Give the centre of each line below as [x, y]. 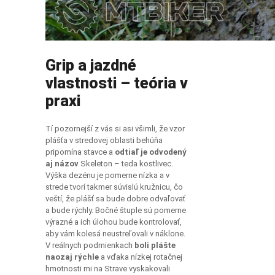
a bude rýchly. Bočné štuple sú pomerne [116, 210]
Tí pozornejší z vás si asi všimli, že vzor [115, 128]
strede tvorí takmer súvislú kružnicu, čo [114, 187]
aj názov [62, 163]
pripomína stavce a [80, 152]
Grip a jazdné [91, 65]
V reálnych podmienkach [90, 245]
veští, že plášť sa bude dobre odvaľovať [115, 198]
